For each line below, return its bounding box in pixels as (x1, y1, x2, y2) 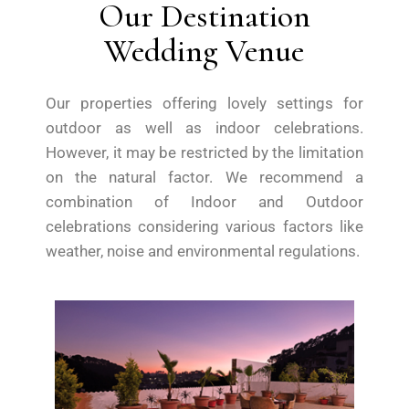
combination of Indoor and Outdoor (46, 192, 363, 211)
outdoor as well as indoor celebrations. (46, 118, 363, 137)
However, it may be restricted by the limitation (46, 142, 363, 162)
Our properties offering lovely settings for (46, 93, 363, 112)
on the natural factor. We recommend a (46, 167, 363, 186)
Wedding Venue (104, 30, 305, 70)
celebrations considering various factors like (46, 216, 363, 236)
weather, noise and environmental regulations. (46, 241, 361, 260)
